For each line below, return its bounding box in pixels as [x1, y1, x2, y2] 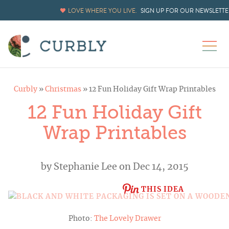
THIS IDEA [141, 186, 184, 194]
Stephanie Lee [53, 163, 117, 172]
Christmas [44, 86, 81, 94]
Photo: [68, 215, 94, 223]
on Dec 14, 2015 [117, 163, 189, 172]
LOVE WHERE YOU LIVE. [67, 6, 137, 15]
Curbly [13, 86, 37, 94]
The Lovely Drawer [94, 215, 161, 223]
